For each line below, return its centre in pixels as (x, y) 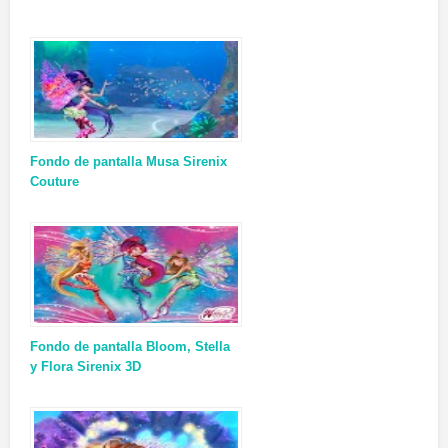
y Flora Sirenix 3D (85, 366)
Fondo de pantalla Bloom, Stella (130, 346)
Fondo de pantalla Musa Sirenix (128, 161)
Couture (54, 181)
